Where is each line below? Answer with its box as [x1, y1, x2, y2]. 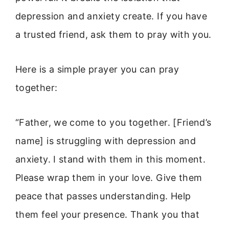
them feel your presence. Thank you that [15, 209, 200, 220]
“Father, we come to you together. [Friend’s [15, 117, 212, 128]
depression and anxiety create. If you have [15, 10, 208, 21]
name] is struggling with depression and [15, 135, 196, 147]
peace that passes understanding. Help [15, 191, 191, 202]
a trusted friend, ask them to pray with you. [15, 29, 212, 40]
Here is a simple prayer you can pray [15, 64, 179, 75]
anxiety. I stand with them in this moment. [15, 154, 206, 165]
